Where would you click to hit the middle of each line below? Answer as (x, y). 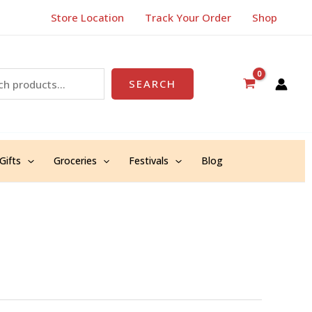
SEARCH (153, 84)
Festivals (149, 161)
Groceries (75, 161)
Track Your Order (188, 17)
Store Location (87, 17)
